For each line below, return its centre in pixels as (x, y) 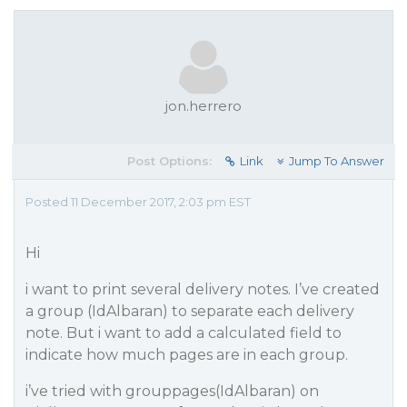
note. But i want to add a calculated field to (184, 333)
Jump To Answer (337, 161)
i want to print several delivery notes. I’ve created (203, 289)
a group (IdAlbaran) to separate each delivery (190, 311)
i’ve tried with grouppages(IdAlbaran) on (172, 391)
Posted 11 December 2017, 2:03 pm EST (138, 202)
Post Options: (169, 161)
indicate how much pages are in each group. (187, 355)
